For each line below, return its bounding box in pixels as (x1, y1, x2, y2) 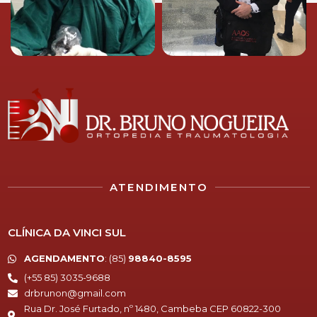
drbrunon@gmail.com (23, 287, 126, 299)
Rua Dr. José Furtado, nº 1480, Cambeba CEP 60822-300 (23, 303, 281, 315)
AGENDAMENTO (23, 253, 105, 265)
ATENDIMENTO (109, 180, 209, 195)
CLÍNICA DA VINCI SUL (8, 226, 126, 240)
